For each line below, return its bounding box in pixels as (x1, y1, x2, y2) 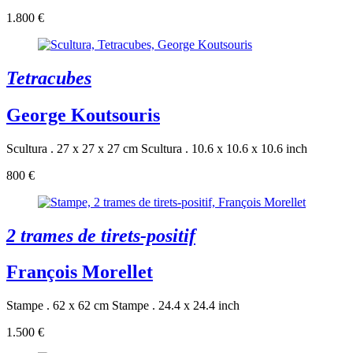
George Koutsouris (6, 104, 160, 125)
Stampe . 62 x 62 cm (6, 299, 109, 313)
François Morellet (6, 262, 153, 283)
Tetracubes (6, 67, 91, 88)
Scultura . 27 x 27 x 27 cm (6, 141, 138, 155)
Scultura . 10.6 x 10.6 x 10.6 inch (141, 141, 307, 155)
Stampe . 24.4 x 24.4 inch (112, 299, 240, 313)
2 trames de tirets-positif (6, 225, 195, 246)
